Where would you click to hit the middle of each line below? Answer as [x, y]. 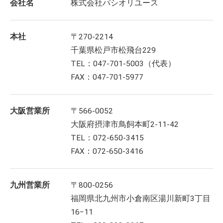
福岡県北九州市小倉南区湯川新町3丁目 [141, 199]
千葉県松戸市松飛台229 [113, 51]
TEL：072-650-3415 [108, 138]
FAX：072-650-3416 [107, 152]
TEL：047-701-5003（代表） [123, 64]
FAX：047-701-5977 [107, 77]
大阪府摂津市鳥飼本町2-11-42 [125, 125]
